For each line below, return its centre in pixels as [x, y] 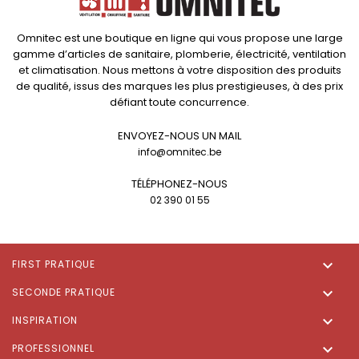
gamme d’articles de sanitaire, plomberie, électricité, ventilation [179, 54]
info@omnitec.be [179, 152]
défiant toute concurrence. [179, 102]
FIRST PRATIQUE [54, 264]
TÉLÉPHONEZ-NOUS [179, 184]
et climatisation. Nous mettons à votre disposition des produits [179, 70]
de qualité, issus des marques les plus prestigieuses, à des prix [179, 86]
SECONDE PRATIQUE [64, 292]
